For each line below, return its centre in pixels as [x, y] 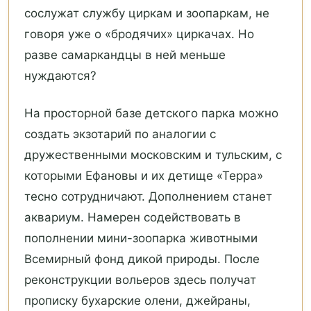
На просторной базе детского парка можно [151, 114]
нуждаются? [60, 76]
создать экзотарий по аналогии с [120, 134]
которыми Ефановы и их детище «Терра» [144, 176]
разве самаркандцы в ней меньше [125, 55]
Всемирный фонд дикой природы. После [142, 259]
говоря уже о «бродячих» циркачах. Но [139, 34]
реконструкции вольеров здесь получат [140, 280]
